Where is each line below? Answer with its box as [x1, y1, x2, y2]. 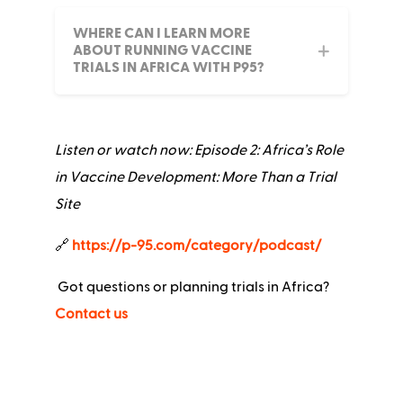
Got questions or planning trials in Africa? [54, 280, 329, 295]
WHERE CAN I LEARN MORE [72, 26, 250, 41]
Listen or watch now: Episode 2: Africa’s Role [54, 143, 344, 158]
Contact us [54, 307, 128, 322]
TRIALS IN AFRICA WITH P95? [72, 60, 264, 76]
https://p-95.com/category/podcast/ [71, 238, 321, 254]
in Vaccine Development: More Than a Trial [54, 170, 336, 185]
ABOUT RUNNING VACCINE [72, 43, 252, 58]
